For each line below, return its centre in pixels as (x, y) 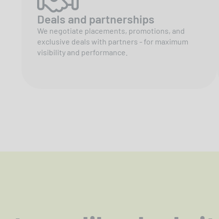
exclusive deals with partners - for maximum (113, 41)
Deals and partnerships (96, 19)
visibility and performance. (82, 52)
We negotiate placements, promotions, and (111, 30)
